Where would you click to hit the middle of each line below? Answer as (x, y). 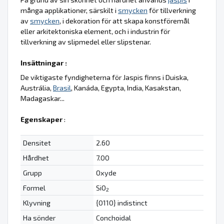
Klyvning (36, 202)
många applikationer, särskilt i (69, 10)
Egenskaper (41, 119)
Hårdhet (36, 157)
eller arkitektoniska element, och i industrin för (95, 31)
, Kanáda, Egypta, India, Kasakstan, (126, 87)
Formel (34, 187)
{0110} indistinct (121, 202)
